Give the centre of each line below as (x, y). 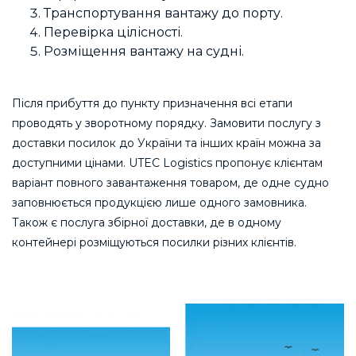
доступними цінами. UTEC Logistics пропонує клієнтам (167, 163)
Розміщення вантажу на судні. (144, 51)
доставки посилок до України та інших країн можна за (166, 143)
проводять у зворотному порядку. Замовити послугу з (166, 123)
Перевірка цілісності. (113, 32)
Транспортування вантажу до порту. (163, 13)
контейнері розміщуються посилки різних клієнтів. (154, 242)
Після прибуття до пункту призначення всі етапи (152, 103)
